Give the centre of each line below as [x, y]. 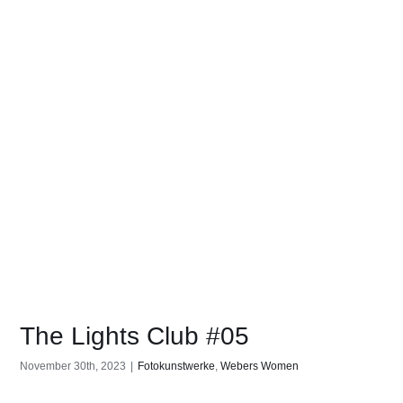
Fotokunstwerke [177, 367]
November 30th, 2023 [73, 367]
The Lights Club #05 [135, 336]
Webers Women [260, 367]
